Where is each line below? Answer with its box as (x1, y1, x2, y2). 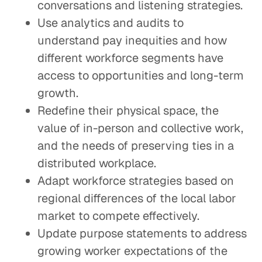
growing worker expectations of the (37, 243, 227, 258)
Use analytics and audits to (37, 15, 184, 30)
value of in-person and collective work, (37, 120, 243, 136)
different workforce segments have (37, 50, 223, 65)
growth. (37, 85, 78, 101)
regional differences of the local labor (37, 191, 236, 206)
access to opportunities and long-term (37, 68, 244, 83)
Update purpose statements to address (37, 226, 247, 241)
